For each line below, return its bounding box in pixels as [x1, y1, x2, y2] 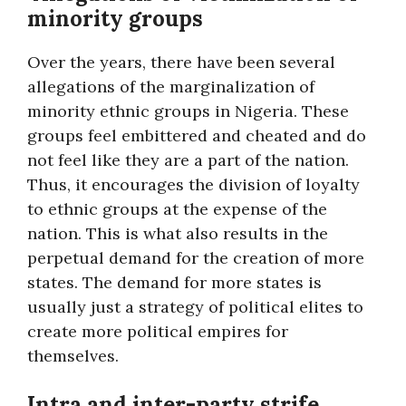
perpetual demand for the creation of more [27, 247, 364, 268]
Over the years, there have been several [27, 52, 335, 72]
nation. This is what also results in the [27, 223, 328, 244]
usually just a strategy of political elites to [27, 296, 363, 317]
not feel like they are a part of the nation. [27, 150, 349, 170]
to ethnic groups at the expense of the [27, 198, 327, 219]
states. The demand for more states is [27, 272, 322, 293]
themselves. [27, 345, 119, 366]
